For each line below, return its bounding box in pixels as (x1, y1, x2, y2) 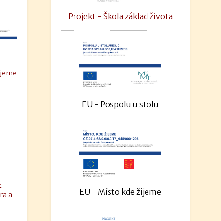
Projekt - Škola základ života (68, 11, 173, 21)
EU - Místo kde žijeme (79, 186, 161, 197)
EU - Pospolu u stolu (81, 99, 159, 109)
